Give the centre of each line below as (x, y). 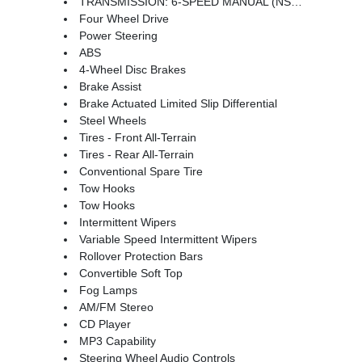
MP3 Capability (117, 341)
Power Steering (118, 35)
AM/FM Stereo (116, 307)
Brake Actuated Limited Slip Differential (178, 103)
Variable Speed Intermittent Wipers (168, 239)
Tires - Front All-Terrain (137, 137)
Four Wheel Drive (124, 18)
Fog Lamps (108, 290)
